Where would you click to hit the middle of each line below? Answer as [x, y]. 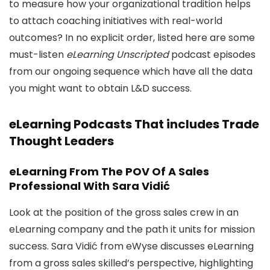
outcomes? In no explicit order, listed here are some [132, 38]
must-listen [38, 55]
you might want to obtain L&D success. [100, 88]
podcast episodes [212, 55]
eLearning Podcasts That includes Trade [134, 124]
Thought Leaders [61, 141]
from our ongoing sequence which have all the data [131, 71]
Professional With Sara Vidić [89, 186]
